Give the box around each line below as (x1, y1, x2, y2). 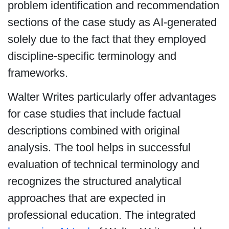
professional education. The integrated (7, 209, 196, 222)
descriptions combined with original (7, 124, 180, 138)
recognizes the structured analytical (7, 175, 181, 188)
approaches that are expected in (7, 192, 166, 205)
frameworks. (7, 66, 68, 79)
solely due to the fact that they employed (7, 32, 206, 45)
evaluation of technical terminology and (7, 158, 199, 171)
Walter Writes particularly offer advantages (7, 90, 216, 104)
